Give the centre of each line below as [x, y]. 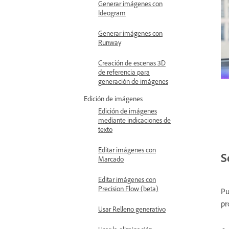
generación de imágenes [133, 81]
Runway [110, 42]
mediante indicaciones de [134, 120]
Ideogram [112, 13]
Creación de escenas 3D [132, 63]
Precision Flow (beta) [128, 188]
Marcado [111, 159]
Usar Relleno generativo [132, 209]
